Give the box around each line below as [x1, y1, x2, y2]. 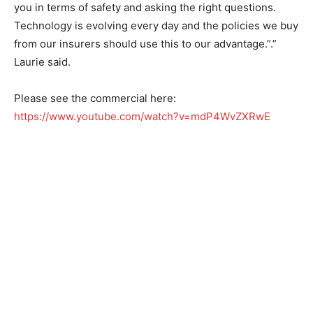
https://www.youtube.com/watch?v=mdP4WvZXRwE [14, 110, 270, 123]
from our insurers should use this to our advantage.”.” [14, 37, 277, 50]
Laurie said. [14, 55, 71, 68]
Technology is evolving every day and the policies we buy [14, 19, 298, 32]
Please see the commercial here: [14, 92, 176, 105]
